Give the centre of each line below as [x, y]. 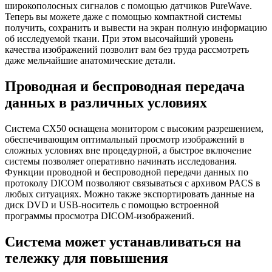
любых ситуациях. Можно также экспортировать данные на [130, 194]
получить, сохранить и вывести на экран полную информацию [136, 28]
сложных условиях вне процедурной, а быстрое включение [128, 150]
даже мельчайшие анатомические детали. [90, 61]
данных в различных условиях [106, 102]
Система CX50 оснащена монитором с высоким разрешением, [134, 128]
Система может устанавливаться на [123, 241]
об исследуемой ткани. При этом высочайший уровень [119, 39]
